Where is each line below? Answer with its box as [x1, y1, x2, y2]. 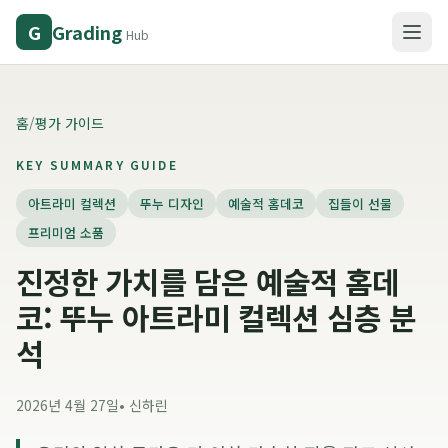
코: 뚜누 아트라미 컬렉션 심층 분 [16, 295, 416, 339]
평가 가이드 [35, 113, 104, 133]
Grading [52, 18, 122, 45]
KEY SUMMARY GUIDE [16, 156, 178, 173]
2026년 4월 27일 [16, 395, 119, 415]
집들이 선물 [328, 194, 392, 213]
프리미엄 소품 [28, 223, 104, 242]
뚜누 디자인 [140, 194, 204, 213]
